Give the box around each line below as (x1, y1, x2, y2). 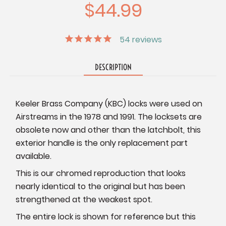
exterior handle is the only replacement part (16, 137, 188, 149)
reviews (130, 34, 162, 46)
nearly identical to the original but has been (16, 181, 186, 193)
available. (16, 150, 52, 162)
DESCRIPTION (94, 62, 132, 73)
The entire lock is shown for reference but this (16, 211, 196, 223)
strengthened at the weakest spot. (16, 194, 153, 206)
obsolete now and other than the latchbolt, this (16, 124, 201, 136)
